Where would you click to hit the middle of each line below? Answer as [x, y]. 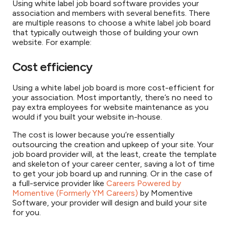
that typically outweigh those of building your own [105, 32]
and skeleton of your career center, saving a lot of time [113, 164]
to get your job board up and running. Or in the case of [112, 174]
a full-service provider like [59, 183]
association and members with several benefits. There [111, 13]
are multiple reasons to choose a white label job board [111, 23]
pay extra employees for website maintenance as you [110, 107]
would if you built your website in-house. [87, 117]
